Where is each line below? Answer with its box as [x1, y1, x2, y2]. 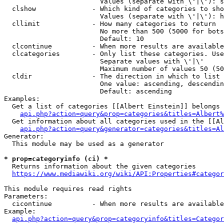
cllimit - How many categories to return [4, 20, 216, 27]
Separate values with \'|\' [4, 57, 204, 65]
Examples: [4, 95, 40, 102]
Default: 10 [4, 35, 144, 42]
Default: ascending [4, 87, 172, 95]
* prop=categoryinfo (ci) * [4, 155, 108, 162]
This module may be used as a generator [4, 140, 164, 147]
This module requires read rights [4, 185, 132, 192]
